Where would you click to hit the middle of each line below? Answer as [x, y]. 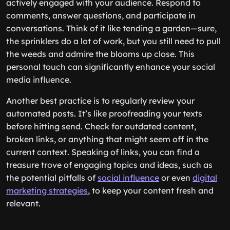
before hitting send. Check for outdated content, [101, 126]
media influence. [39, 80]
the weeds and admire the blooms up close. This [100, 54]
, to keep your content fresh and [151, 190]
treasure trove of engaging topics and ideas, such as [109, 165]
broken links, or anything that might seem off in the [107, 139]
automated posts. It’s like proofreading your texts [104, 113]
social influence [128, 178]
